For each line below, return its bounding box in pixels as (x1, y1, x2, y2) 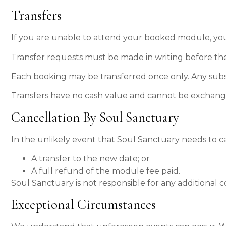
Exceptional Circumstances (11, 196, 156, 213)
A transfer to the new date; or (31, 154, 150, 164)
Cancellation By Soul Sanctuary (11, 108, 179, 126)
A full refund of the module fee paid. (31, 166, 180, 176)
